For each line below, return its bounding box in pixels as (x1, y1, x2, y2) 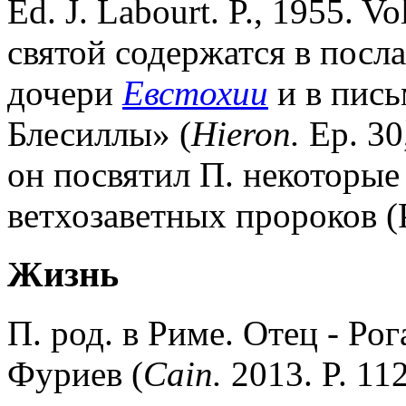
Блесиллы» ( (7, 114, 191, 154)
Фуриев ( (7, 353, 143, 393)
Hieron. (191, 114, 300, 154)
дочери (7, 73, 122, 113)
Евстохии (122, 73, 268, 113)
